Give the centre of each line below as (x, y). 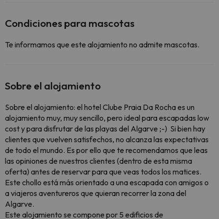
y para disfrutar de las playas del (75, 129)
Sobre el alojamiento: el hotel (54, 107)
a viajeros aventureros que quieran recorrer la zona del (96, 193)
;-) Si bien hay (182, 129)
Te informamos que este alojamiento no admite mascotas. (102, 44)
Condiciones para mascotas (70, 23)
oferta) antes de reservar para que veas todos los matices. (103, 172)
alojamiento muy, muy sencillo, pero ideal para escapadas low (107, 118)
